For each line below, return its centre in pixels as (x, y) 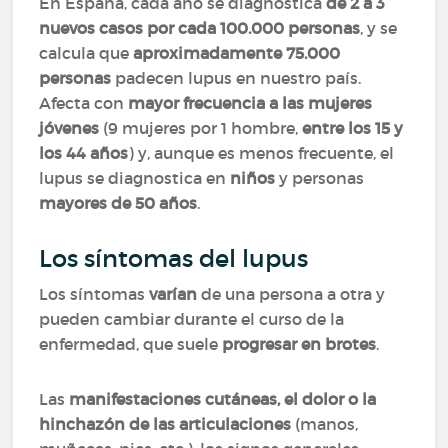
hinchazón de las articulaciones (165, 424)
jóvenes (71, 128)
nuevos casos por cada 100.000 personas (200, 28)
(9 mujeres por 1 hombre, (203, 128)
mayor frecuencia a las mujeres (250, 103)
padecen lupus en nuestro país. (236, 78)
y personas (320, 178)
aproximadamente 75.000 (237, 53)
